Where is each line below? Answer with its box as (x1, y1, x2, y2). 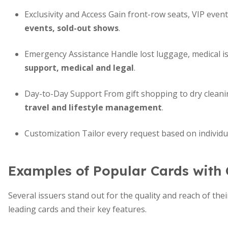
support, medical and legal (24, 62, 134, 73)
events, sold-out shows (24, 22, 119, 34)
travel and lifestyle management (24, 102, 162, 113)
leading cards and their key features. (8, 204, 147, 215)
